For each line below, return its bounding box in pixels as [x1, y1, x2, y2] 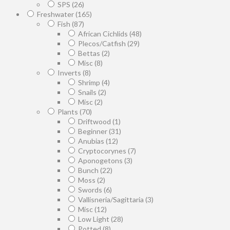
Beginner [78, 126, 109, 136]
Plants [57, 107, 80, 116]
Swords [78, 185, 104, 194]
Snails [78, 87, 98, 97]
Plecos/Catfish [78, 39, 127, 48]
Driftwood [78, 117, 112, 126]
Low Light [78, 214, 111, 223]
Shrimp [78, 78, 102, 87]
